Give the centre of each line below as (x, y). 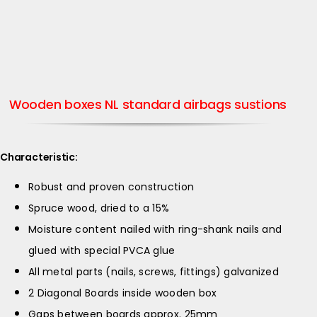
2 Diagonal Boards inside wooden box (123, 293)
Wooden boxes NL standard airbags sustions (148, 105)
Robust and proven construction (111, 187)
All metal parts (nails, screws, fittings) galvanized (154, 272)
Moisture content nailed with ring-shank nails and (155, 230)
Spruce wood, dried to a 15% (99, 208)
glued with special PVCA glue (102, 251)
